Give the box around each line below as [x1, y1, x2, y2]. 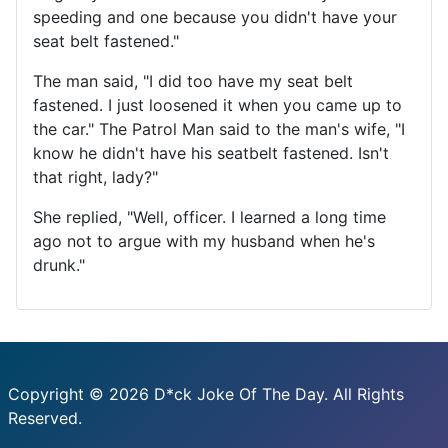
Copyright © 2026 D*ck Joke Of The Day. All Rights [8, 384, 404, 404]
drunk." [33, 255, 85, 275]
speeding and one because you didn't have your [33, 7, 397, 27]
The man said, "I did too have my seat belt [33, 71, 353, 91]
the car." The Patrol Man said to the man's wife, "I [33, 119, 405, 139]
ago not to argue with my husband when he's [33, 231, 375, 251]
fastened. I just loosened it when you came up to [33, 95, 402, 115]
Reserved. [8, 408, 82, 428]
